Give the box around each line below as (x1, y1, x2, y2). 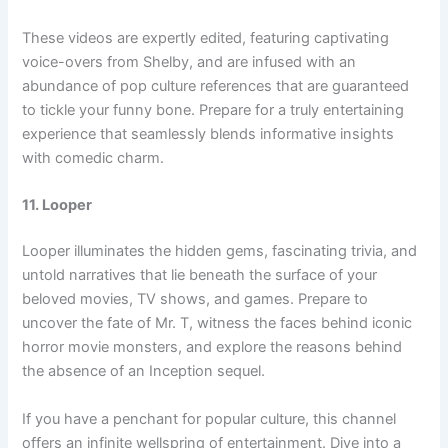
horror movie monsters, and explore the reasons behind (22, 338, 403, 357)
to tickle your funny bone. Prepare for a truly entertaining (22, 101, 405, 120)
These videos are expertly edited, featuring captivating (22, 29, 390, 48)
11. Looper (22, 196, 93, 215)
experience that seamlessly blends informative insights (22, 125, 395, 144)
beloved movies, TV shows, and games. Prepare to (22, 290, 369, 309)
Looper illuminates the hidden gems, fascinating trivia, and (22, 242, 418, 261)
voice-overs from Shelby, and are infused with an (22, 53, 357, 72)
